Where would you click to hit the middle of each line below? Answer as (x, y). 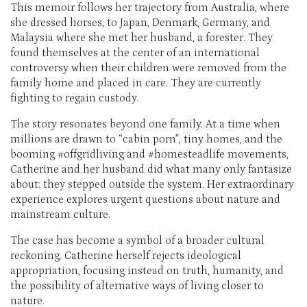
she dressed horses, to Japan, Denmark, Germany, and (140, 22)
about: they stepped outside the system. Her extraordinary (152, 184)
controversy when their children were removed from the (148, 67)
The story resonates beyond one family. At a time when (145, 124)
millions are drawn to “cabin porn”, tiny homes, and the (146, 139)
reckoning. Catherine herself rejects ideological (126, 255)
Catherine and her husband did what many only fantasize (151, 169)
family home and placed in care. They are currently (136, 83)
